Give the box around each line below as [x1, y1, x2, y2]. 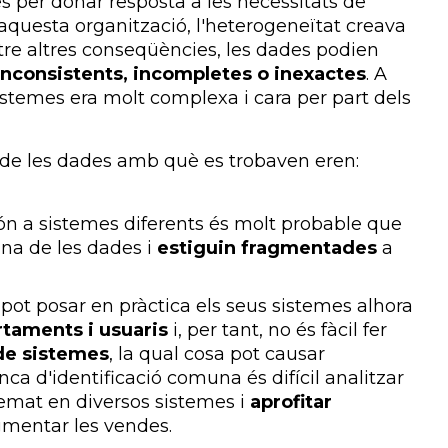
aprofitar [250, 390, 332, 413]
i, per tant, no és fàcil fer [168, 318, 387, 341]
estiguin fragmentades [157, 236, 377, 259]
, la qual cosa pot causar [109, 342, 325, 365]
